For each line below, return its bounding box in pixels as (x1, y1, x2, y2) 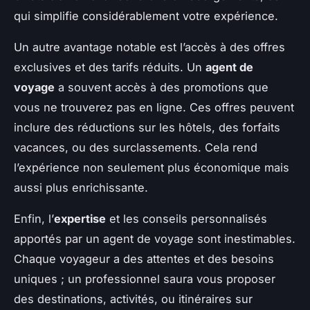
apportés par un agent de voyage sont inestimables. (14, 231, 295, 246)
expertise (54, 211, 106, 226)
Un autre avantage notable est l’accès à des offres (14, 39, 285, 54)
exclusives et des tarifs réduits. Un (14, 60, 206, 74)
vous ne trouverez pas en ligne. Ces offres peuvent (14, 100, 294, 114)
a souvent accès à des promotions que (55, 80, 268, 94)
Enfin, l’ (14, 211, 54, 226)
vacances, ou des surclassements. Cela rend (14, 140, 257, 154)
